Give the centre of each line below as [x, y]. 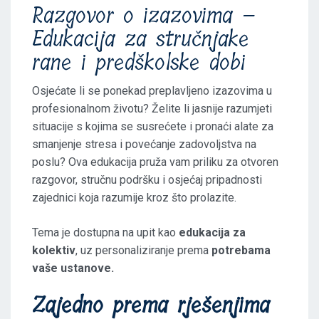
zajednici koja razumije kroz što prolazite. [134, 198]
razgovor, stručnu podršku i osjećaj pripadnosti [147, 180]
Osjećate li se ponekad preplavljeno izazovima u [152, 91]
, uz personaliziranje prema [143, 250]
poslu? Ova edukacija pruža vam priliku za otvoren [155, 162]
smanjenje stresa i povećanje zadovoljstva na [144, 144]
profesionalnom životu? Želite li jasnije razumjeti [152, 109]
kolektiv [54, 250]
